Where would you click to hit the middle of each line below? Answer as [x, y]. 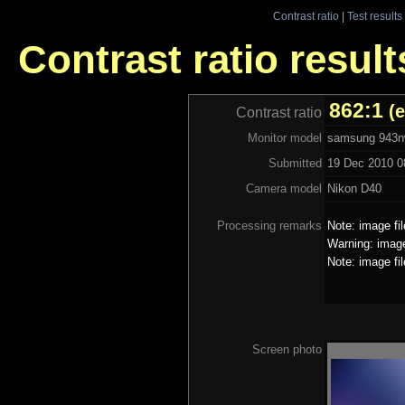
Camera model [283, 188]
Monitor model [284, 137]
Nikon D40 [354, 188]
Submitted [295, 163]
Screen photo [287, 349]
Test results [374, 16]
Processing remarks [269, 225]
